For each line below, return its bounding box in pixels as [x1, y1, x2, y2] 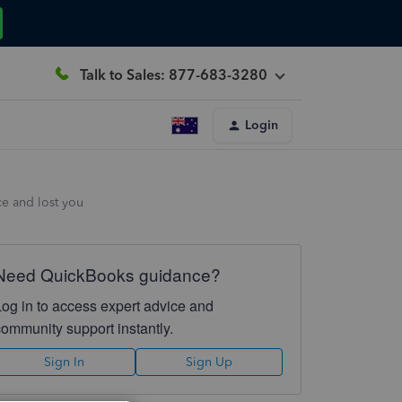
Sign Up [185, 354, 232, 370]
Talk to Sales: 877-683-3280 [80, 66, 267, 83]
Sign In [44, 354, 85, 370]
